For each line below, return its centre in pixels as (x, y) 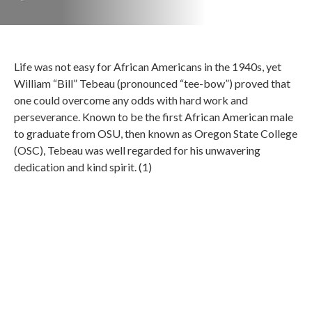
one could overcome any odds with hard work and (131, 100)
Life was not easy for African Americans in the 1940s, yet (148, 67)
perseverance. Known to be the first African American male (154, 117)
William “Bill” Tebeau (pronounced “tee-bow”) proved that (152, 83)
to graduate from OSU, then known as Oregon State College (156, 133)
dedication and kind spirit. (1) (83, 167)
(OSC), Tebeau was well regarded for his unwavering (137, 150)
